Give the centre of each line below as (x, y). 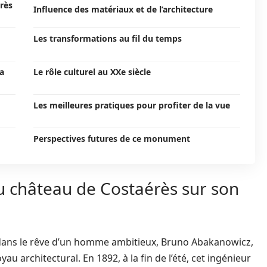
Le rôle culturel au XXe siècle (92, 72)
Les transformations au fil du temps (108, 38)
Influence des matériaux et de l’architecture (123, 9)
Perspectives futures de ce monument (112, 139)
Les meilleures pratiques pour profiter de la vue (132, 105)
